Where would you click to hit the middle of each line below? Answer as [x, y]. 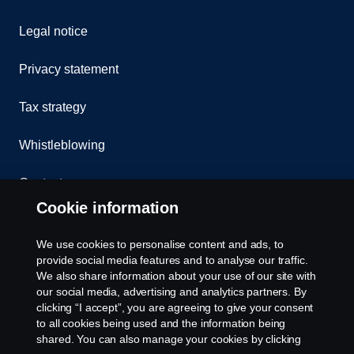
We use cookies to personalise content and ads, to [160, 244]
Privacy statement [69, 69]
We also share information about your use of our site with [176, 276]
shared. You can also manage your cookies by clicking [169, 339]
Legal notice [53, 31]
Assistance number [73, 220]
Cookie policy [57, 258]
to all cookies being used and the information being [161, 323]
